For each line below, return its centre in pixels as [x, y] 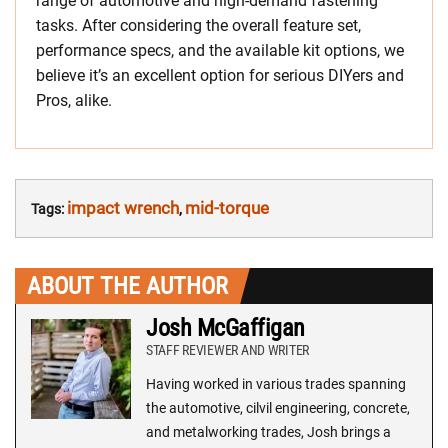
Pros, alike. [74, 100]
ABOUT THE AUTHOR [127, 285]
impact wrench [123, 207]
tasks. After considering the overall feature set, [198, 25]
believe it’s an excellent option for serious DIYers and [220, 75]
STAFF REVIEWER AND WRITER [227, 349]
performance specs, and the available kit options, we [220, 50]
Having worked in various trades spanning [276, 383]
